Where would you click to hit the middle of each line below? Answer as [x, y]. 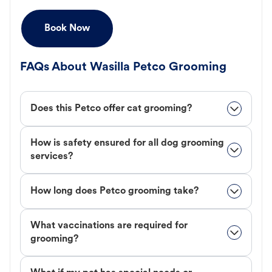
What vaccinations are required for [109, 226]
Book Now [67, 28]
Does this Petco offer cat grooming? [111, 108]
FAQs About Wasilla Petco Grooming [123, 67]
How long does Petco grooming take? [114, 191]
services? [52, 156]
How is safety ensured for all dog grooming [127, 143]
